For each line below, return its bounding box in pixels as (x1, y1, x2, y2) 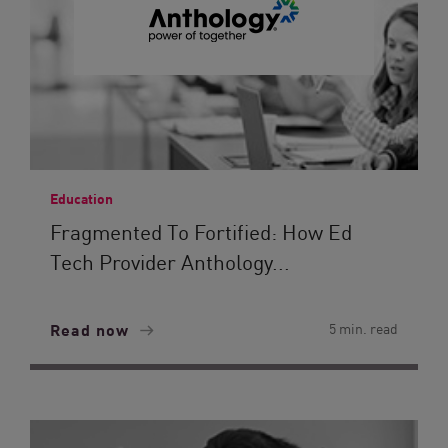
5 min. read (329, 318, 398, 338)
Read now (50, 317, 134, 341)
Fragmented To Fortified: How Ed (50, 216, 352, 246)
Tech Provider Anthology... (50, 246, 290, 276)
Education (50, 188, 113, 208)
